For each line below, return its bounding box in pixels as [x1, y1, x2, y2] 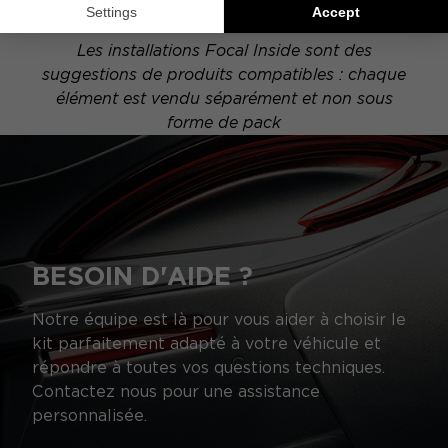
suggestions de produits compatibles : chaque [42, 65, 406, 85]
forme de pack [167, 113, 281, 133]
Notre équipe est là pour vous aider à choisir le [32, 310, 406, 330]
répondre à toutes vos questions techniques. [32, 358, 385, 378]
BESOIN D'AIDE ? [32, 260, 253, 292]
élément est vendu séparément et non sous [55, 89, 393, 109]
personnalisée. [32, 406, 147, 426]
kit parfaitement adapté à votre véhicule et [32, 334, 381, 354]
